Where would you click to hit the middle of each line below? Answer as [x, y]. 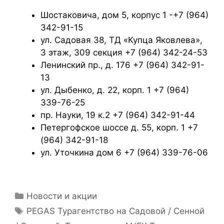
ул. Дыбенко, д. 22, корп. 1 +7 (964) [115, 90]
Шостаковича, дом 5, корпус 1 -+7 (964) [124, 15]
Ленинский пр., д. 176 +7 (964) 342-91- [122, 65]
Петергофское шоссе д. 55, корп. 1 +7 [119, 127]
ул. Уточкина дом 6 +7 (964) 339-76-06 [124, 152]
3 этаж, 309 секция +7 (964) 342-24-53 [124, 52]
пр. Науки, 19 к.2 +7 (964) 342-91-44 [118, 115]
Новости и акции [62, 196]
